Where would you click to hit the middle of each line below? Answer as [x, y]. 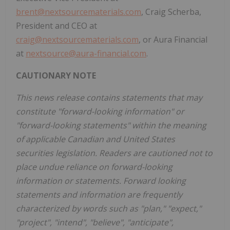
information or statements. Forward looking [101, 181]
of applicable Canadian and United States [95, 139]
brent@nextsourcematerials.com [79, 12]
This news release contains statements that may [109, 98]
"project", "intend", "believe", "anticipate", [95, 223]
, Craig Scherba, [171, 12]
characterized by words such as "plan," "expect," [109, 209]
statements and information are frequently [99, 195]
